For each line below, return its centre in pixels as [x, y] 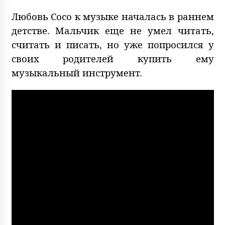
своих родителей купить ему [113, 58]
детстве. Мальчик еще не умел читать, [113, 30]
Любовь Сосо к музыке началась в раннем [113, 16]
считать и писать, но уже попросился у [113, 44]
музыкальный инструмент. [77, 72]
